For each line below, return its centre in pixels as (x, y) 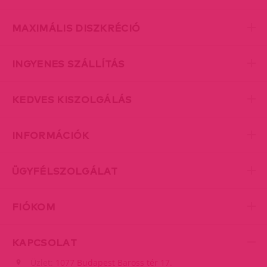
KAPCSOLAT (44, 243)
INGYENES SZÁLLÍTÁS (69, 64)
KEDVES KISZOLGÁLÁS (72, 100)
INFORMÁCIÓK (51, 136)
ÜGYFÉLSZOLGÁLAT (65, 171)
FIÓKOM (34, 207)
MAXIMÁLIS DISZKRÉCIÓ (76, 28)
